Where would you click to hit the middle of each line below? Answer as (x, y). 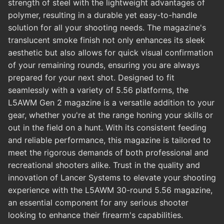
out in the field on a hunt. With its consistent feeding (107, 128)
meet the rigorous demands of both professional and (108, 153)
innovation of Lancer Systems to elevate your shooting (112, 178)
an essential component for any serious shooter (98, 203)
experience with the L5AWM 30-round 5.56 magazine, (110, 190)
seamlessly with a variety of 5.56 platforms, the (98, 90)
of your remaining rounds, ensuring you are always (104, 65)
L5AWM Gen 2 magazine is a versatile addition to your (111, 103)
